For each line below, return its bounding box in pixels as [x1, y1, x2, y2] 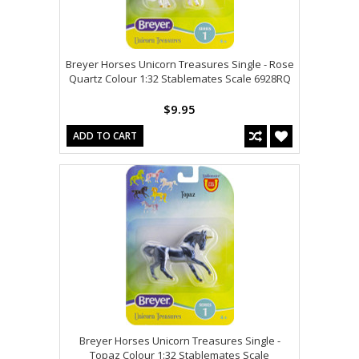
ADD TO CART [73, 128, 137, 143]
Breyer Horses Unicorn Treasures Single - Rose [65, 56, 294, 71]
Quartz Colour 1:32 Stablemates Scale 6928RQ [68, 71, 291, 86]
